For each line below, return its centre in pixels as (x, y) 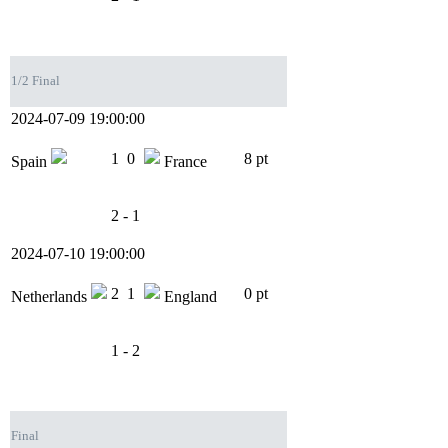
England (188, 297)
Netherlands (51, 297)
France (183, 162)
